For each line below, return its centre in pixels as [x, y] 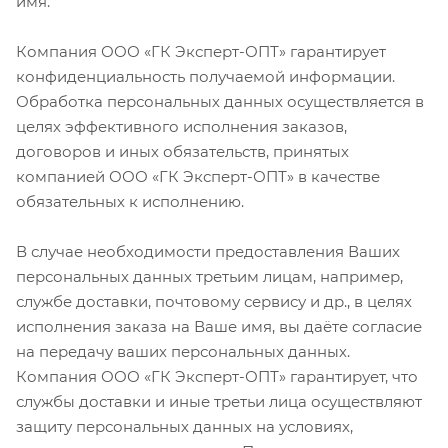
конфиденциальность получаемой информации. [205, 76]
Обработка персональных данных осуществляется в [220, 101]
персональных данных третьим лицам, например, [209, 276]
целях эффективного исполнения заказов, [181, 126]
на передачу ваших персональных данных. [183, 351]
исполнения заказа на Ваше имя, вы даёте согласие [219, 326]
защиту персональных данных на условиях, [184, 426]
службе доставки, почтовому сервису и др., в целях [214, 301]
